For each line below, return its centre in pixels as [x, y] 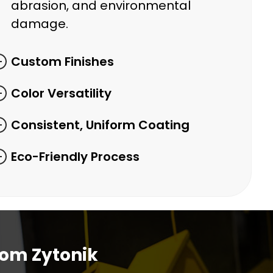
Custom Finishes [62, 62]
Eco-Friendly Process [75, 157]
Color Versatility [61, 93]
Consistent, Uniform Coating [100, 125]
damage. [39, 24]
